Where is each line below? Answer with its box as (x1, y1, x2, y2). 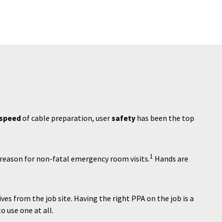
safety (111, 113, 135, 123)
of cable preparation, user (21, 113, 111, 123)
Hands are (153, 154, 188, 164)
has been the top (135, 113, 194, 123)
